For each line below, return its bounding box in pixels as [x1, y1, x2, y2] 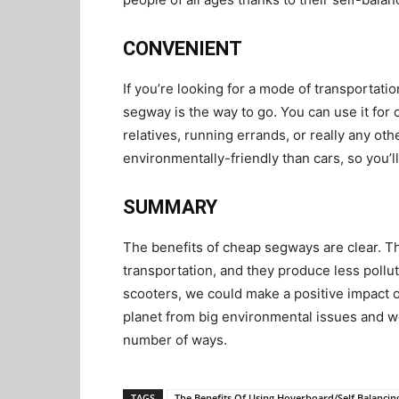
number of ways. [123, 331, 227, 348]
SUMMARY [123, 196, 222, 218]
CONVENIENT [123, 37, 247, 60]
